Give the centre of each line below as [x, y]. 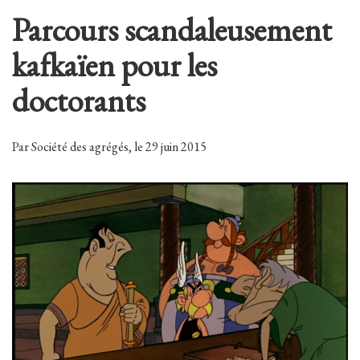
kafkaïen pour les [115, 65]
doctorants [79, 101]
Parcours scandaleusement [172, 30]
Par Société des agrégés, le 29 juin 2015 [109, 147]
